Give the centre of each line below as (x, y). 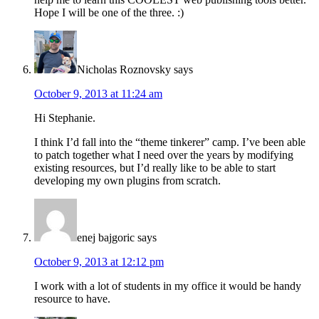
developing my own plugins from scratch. (127, 181)
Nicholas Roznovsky (124, 70)
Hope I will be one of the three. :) (109, 13)
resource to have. (72, 299)
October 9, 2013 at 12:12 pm (99, 262)
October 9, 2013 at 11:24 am (98, 94)
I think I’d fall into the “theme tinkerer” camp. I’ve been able (170, 142)
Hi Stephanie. (65, 118)
